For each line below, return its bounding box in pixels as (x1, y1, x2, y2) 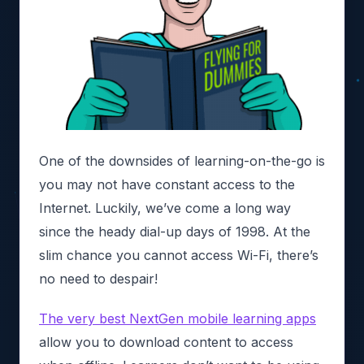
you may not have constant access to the (39, 176, 295, 193)
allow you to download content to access (39, 334, 293, 350)
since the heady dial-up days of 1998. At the (39, 223, 310, 240)
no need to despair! (39, 271, 158, 287)
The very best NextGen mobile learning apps (39, 310, 316, 327)
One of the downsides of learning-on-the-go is (39, 153, 325, 169)
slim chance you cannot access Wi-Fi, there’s (39, 247, 318, 263)
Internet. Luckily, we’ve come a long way (39, 200, 291, 216)
